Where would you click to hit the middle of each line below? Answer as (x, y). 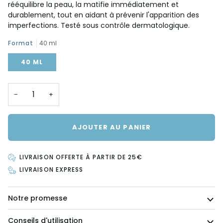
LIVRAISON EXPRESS (52, 170)
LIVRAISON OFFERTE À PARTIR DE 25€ (81, 157)
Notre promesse (38, 198)
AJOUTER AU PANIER (111, 127)
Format (21, 43)
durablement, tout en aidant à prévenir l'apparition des (104, 15)
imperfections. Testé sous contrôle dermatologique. (100, 26)
